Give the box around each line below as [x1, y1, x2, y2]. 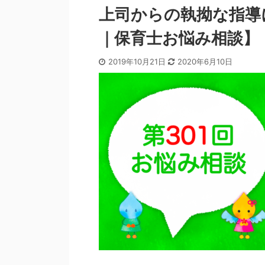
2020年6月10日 [177, 57, 232, 66]
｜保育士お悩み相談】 [99, 28, 259, 48]
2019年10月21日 [108, 57, 168, 66]
